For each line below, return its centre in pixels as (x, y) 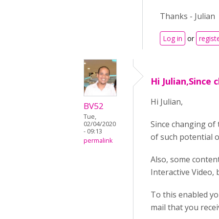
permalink (98, 141)
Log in (173, 39)
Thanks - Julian (187, 16)
